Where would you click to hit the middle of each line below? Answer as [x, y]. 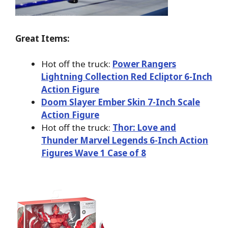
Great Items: [42, 38]
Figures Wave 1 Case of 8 [94, 153]
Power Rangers [144, 64]
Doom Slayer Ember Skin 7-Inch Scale [121, 102]
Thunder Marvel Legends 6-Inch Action [125, 140]
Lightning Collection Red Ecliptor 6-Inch [127, 77]
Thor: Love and [144, 128]
